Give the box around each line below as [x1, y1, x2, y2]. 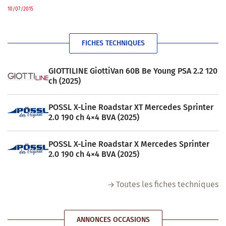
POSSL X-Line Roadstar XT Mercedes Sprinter [48, 102, 213, 112]
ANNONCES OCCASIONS [76, 215, 150, 224]
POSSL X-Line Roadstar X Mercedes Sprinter [48, 139, 209, 149]
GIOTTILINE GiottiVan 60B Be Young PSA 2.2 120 [48, 66, 217, 76]
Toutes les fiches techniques [116, 179, 218, 189]
